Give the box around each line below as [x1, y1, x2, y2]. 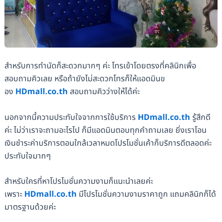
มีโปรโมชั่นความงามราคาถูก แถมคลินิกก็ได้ [76, 188, 216, 201]
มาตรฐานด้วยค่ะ [4, 201, 56, 214]
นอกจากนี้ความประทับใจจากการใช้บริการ [4, 111, 138, 123]
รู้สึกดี [190, 111, 211, 123]
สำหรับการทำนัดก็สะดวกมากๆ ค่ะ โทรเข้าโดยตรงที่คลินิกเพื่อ [4, 60, 196, 72]
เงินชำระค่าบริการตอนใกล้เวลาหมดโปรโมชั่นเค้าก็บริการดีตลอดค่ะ [4, 137, 212, 149]
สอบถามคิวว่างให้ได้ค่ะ [67, 86, 140, 98]
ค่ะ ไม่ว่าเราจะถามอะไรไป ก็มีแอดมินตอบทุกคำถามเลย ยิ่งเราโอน [4, 124, 207, 136]
